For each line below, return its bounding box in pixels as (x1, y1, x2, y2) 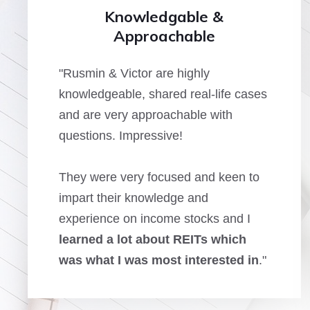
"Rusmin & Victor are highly (59, 66, 210, 80)
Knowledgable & (104, 7, 224, 26)
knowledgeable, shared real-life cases (59, 87, 267, 101)
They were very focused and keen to (59, 170, 259, 184)
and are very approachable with (59, 108, 232, 122)
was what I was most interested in (59, 253, 259, 267)
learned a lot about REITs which (59, 232, 246, 246)
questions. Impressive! (59, 129, 183, 143)
